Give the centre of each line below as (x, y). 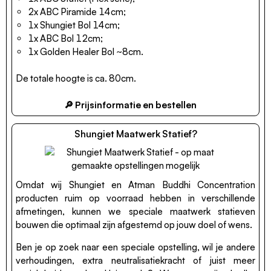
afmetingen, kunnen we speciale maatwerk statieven (135, 211)
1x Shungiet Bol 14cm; (74, 25)
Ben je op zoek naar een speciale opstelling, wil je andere (135, 247)
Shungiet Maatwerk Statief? (135, 133)
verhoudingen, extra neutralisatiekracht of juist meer (135, 260)
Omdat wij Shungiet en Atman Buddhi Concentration (135, 184)
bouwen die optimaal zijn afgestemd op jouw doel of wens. (134, 224)
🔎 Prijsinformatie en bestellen (130, 105)
